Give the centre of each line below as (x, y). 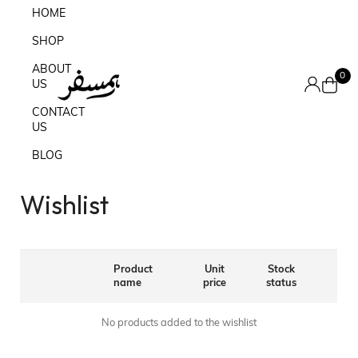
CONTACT (58, 113)
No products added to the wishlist (179, 323)
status (281, 283)
